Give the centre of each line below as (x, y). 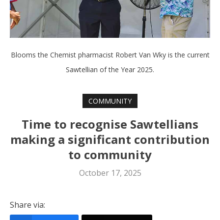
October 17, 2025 (110, 173)
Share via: (27, 205)
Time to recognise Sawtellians (110, 124)
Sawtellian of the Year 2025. (110, 70)
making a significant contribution (110, 139)
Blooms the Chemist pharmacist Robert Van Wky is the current (110, 55)
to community (110, 154)
